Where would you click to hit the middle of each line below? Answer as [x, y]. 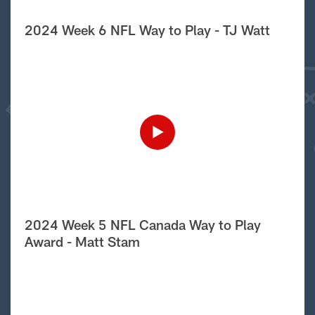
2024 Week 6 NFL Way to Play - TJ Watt [147, 30]
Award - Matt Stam [82, 242]
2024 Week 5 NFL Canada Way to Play [143, 225]
